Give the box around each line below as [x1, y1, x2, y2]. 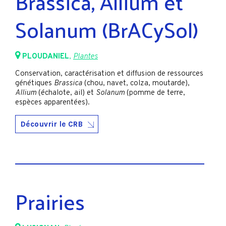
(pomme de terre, [125, 88, 185, 98]
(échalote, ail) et [36, 88, 96, 98]
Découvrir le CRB [21, 120, 83, 129]
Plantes [73, 51, 98, 62]
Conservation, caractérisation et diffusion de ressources [15, 69, 203, 79]
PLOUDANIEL [22, 51, 69, 62]
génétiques [15, 78, 54, 88]
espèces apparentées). [15, 97, 90, 107]
